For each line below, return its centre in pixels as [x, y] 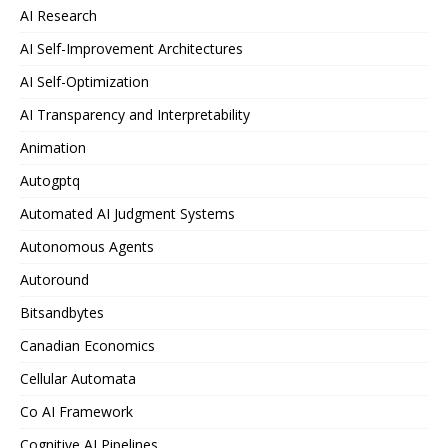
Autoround [54, 279]
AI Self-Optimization [84, 81]
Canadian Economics [87, 345]
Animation [53, 147]
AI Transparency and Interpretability [135, 114]
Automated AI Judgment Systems [127, 213]
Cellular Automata [78, 378]
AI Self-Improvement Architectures [131, 48]
